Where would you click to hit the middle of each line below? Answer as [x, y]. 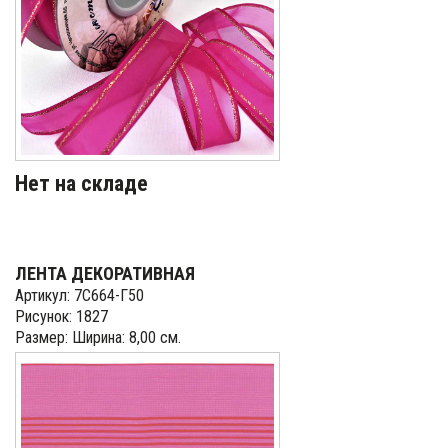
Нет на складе [81, 183]
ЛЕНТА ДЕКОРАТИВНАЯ [105, 273]
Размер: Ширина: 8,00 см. [98, 337]
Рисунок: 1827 [61, 316]
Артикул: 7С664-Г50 [79, 295]
